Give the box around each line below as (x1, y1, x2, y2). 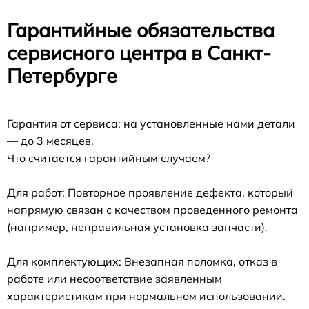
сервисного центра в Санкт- (7, 40, 271, 65)
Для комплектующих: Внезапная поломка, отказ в (7, 254, 277, 268)
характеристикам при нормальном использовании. (7, 288, 286, 303)
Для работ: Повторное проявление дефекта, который (7, 185, 293, 199)
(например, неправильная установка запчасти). (7, 219, 268, 234)
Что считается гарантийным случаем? (7, 150, 210, 165)
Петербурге (7, 63, 117, 88)
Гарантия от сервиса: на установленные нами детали (7, 116, 295, 130)
